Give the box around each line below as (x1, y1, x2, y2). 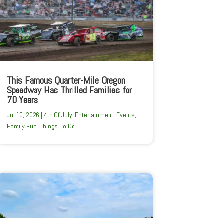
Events (116, 110, 135, 119)
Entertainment (74, 110, 113, 119)
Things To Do (39, 121, 75, 130)
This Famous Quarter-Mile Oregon (6, 73, 125, 87)
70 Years (6, 93, 38, 106)
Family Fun (6, 121, 36, 130)
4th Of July (43, 110, 72, 119)
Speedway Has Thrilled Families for (6, 83, 132, 96)
